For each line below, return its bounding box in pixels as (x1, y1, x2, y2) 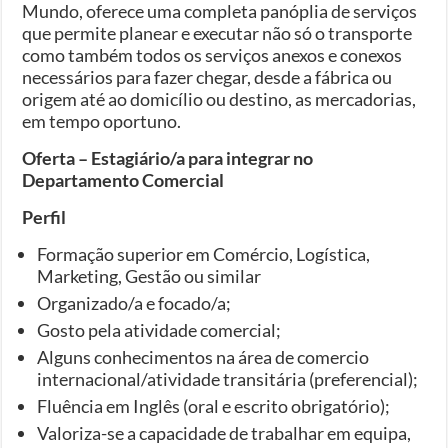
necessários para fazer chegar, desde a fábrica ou (22, 65, 393, 88)
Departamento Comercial (22, 168, 225, 191)
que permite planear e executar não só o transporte (22, 21, 413, 44)
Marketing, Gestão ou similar (37, 264, 262, 287)
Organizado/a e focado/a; (37, 291, 232, 314)
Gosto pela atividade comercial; (37, 318, 282, 341)
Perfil (22, 205, 67, 228)
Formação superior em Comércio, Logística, (37, 242, 371, 265)
